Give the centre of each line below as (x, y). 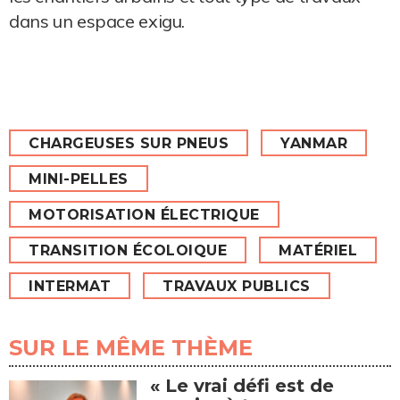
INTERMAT (70, 286)
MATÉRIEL (318, 250)
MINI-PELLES (79, 179)
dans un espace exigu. (97, 21)
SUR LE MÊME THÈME (131, 347)
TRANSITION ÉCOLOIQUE (128, 250)
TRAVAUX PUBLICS (237, 286)
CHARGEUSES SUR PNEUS (129, 143)
